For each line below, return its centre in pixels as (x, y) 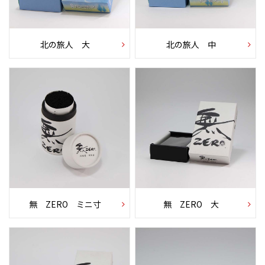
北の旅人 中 (191, 44)
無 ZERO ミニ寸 (65, 204)
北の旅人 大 (65, 44)
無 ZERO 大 (191, 204)
